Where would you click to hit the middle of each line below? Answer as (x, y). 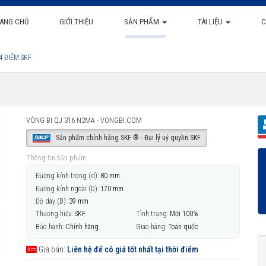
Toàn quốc (183, 227)
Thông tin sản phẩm (56, 158)
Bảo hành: (50, 227)
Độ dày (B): (51, 201)
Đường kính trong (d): (67, 176)
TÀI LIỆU (211, 22)
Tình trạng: (152, 214)
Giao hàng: (151, 227)
